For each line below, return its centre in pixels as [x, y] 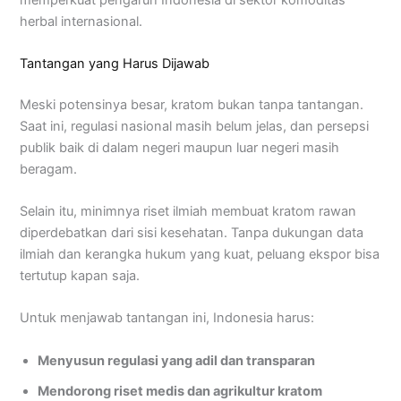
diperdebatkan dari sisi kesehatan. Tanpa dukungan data [192, 233]
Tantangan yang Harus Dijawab [115, 63]
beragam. [49, 169]
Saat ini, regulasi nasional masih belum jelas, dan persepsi [195, 126]
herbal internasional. [81, 21]
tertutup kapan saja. [80, 276]
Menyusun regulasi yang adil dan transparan [177, 360]
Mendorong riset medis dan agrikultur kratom [180, 391]
